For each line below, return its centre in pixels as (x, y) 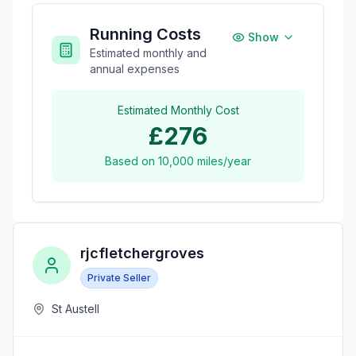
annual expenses (135, 68)
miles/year (222, 161)
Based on (132, 161)
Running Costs (145, 34)
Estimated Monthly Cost (178, 110)
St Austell (75, 308)
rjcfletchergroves (142, 253)
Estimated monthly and (148, 52)
